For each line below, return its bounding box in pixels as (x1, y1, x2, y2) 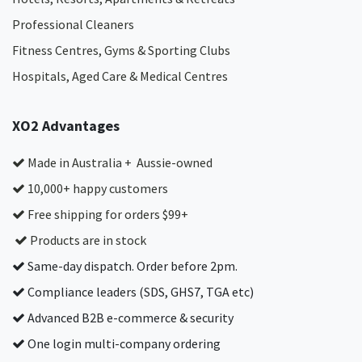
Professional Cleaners (12, 16, 134, 32)
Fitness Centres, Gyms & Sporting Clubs (12, 42, 230, 58)
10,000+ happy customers (25, 180, 168, 196)
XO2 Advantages (12, 116, 120, 135)
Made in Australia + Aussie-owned (25, 154, 213, 170)
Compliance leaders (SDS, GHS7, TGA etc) (25, 284, 254, 300)
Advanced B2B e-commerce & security (25, 309, 234, 326)
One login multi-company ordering (25, 335, 221, 351)
